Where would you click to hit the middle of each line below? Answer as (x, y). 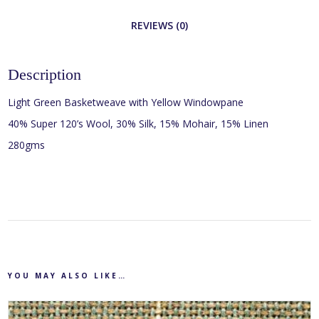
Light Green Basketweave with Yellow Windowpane (126, 103)
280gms (27, 145)
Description (45, 75)
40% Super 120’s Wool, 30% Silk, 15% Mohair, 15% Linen (138, 124)
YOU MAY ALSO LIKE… (68, 276)
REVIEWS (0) (159, 26)
